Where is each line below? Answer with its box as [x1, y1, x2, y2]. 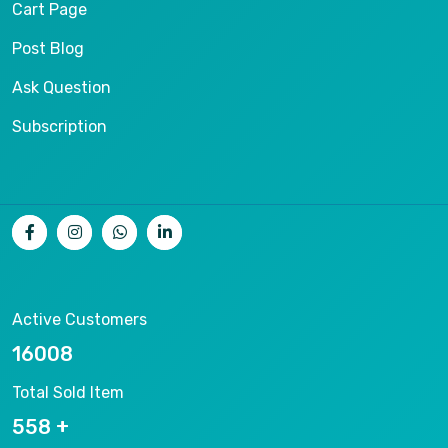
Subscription [12, 116, 107, 136]
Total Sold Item [12, 382, 124, 402]
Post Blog [12, 38, 84, 58]
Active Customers [12, 309, 147, 329]
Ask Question [12, 77, 111, 97]
